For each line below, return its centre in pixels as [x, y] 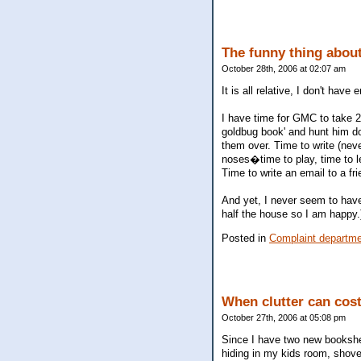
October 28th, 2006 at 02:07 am [284, 69]
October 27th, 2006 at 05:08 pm [284, 317]
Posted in [245, 238]
